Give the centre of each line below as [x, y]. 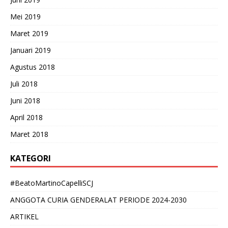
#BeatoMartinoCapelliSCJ [52, 183]
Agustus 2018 [33, 67]
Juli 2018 [24, 83]
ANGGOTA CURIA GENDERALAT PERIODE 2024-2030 [98, 199]
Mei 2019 [25, 16]
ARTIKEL [24, 216]
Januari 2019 [31, 50]
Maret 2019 [29, 33]
